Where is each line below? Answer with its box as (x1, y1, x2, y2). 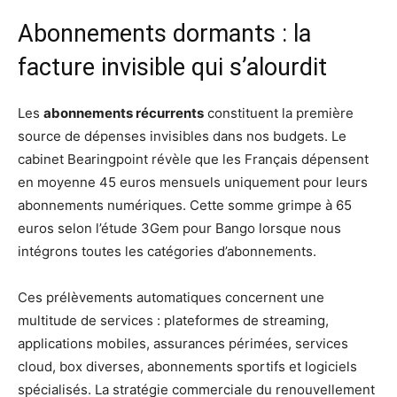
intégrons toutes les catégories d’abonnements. (18, 243, 316, 260)
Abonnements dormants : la (18, 19, 311, 48)
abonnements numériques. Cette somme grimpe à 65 (18, 197, 352, 214)
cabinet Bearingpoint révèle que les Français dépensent (18, 151, 369, 167)
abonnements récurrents (43, 105, 204, 121)
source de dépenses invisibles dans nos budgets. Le (18, 128, 346, 144)
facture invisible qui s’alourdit (18, 53, 327, 82)
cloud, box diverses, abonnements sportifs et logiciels (18, 358, 357, 375)
